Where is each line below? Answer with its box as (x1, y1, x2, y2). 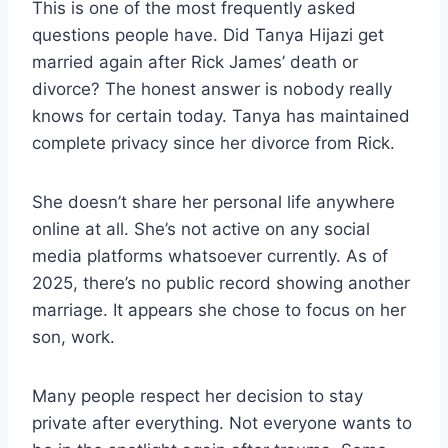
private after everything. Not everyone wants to (32, 413, 412, 434)
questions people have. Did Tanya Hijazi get (32, 25, 384, 46)
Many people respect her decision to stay (32, 386, 363, 407)
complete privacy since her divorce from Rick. (32, 133, 395, 154)
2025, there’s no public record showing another (32, 273, 410, 294)
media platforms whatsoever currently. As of (32, 246, 388, 267)
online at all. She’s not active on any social (32, 219, 370, 240)
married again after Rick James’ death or (32, 52, 358, 73)
